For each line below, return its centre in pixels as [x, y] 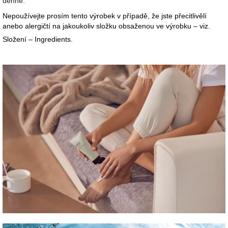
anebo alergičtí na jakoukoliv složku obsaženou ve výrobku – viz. [106, 26]
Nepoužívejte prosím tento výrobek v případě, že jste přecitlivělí [105, 16]
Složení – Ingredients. [38, 39]
